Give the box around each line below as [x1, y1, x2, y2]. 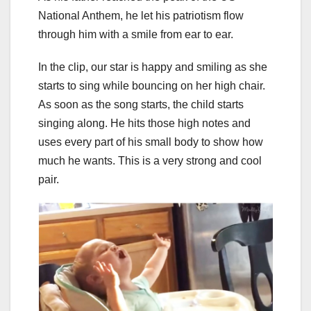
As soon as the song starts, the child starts [38, 98, 244, 110]
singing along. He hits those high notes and [38, 117, 251, 129]
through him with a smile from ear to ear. [38, 28, 233, 40]
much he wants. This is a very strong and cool [38, 154, 262, 167]
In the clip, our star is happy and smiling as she [38, 60, 267, 73]
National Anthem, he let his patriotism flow [38, 9, 244, 22]
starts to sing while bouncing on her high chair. [38, 79, 265, 92]
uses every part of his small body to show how [38, 135, 263, 148]
